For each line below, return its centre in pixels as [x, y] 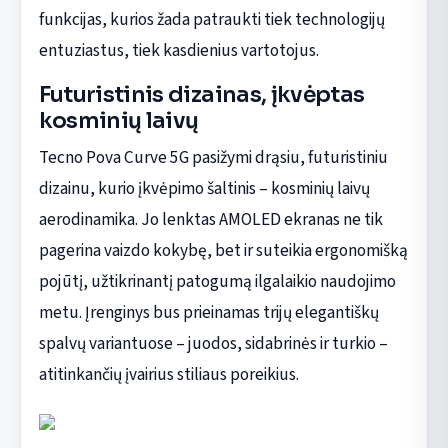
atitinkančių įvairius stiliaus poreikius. [168, 374]
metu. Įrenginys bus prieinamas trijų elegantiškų [208, 312]
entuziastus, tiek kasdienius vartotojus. [178, 50]
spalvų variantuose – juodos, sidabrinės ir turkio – [213, 343]
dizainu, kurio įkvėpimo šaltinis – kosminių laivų [204, 188]
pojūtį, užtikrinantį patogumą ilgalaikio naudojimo [217, 281]
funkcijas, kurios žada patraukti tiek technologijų [211, 19]
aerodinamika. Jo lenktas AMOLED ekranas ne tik [210, 219]
